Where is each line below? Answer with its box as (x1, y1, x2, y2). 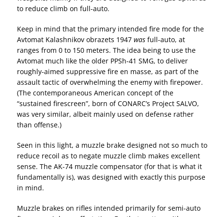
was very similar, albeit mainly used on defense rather (17, 109, 194, 119)
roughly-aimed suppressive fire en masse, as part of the (17, 66, 199, 76)
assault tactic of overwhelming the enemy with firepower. (17, 77, 203, 87)
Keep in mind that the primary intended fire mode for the (17, 24, 204, 33)
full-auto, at (145, 34, 185, 44)
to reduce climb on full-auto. (17, 3, 109, 13)
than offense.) (17, 120, 62, 129)
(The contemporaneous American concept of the (17, 88, 173, 97)
